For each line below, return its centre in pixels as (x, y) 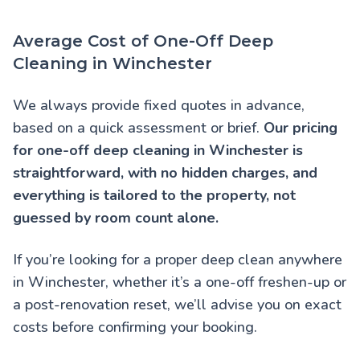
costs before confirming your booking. (135, 327)
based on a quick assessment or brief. (138, 128)
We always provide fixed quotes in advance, (159, 106)
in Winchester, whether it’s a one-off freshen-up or (180, 282)
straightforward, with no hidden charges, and (165, 173)
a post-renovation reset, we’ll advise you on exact (177, 305)
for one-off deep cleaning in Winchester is (158, 151)
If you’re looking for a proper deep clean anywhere (178, 260)
